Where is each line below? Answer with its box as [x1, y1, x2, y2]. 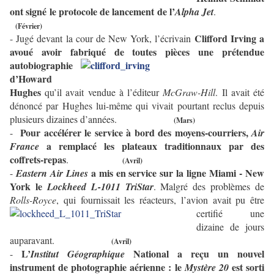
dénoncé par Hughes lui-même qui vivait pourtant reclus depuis [10, 99, 264, 113]
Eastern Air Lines [15, 166, 88, 180]
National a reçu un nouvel [133, 246, 264, 261]
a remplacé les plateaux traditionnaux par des [39, 139, 264, 154]
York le [10, 179, 47, 194]
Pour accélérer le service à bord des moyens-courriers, [20, 125, 251, 140]
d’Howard [10, 72, 52, 86]
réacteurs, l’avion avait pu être [139, 193, 264, 207]
